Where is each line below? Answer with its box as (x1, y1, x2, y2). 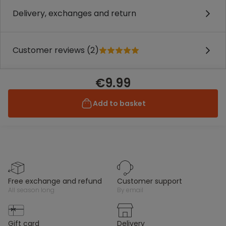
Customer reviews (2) (13, 44, 99, 56)
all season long (12, 186, 54, 194)
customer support (123, 176, 182, 186)
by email (121, 186, 143, 194)
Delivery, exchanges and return (13, 8, 136, 19)
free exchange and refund (12, 176, 102, 186)
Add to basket (92, 98, 146, 108)
